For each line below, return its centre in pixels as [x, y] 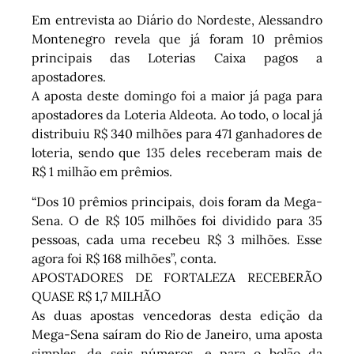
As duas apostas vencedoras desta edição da [177, 316]
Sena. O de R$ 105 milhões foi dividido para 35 [177, 221]
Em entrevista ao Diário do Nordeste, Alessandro [177, 19]
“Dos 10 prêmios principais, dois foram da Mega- [177, 202]
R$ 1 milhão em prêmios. [102, 171]
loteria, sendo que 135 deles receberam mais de [177, 152]
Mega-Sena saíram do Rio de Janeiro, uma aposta [177, 335]
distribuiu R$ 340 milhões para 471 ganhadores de [177, 133]
